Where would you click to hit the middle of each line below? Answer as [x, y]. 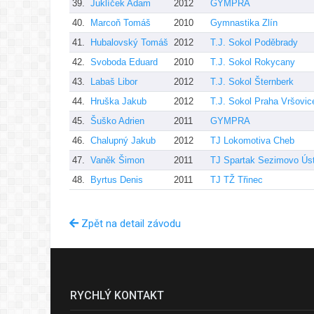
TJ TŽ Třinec [237, 179]
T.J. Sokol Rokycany [253, 62]
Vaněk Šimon [117, 160]
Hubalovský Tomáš [129, 42]
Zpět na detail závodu [130, 223]
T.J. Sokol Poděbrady [254, 42]
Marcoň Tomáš [121, 22]
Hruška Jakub [118, 101]
